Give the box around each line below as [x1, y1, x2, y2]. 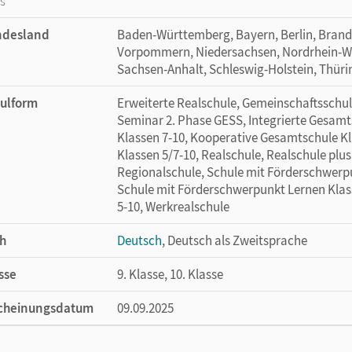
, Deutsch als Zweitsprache [162, 231, 307, 249]
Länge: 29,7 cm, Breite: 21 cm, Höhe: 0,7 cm [117, 332, 350, 350]
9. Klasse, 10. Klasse [117, 265, 223, 283]
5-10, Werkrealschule [117, 197, 229, 215]
